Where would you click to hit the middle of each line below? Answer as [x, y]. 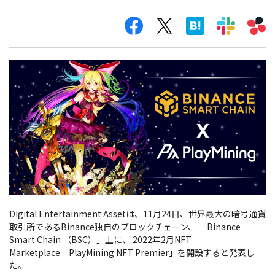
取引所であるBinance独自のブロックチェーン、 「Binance [125, 227]
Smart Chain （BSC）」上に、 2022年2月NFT [100, 240]
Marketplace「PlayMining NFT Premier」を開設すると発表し [132, 253]
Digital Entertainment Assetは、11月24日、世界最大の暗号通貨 [137, 214]
